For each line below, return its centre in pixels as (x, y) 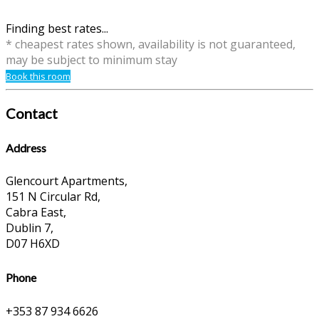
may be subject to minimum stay (91, 60)
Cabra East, (36, 213)
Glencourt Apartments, (67, 181)
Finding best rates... (57, 29)
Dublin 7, (30, 228)
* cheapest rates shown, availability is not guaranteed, (151, 45)
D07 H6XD (33, 244)
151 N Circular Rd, (53, 197)
